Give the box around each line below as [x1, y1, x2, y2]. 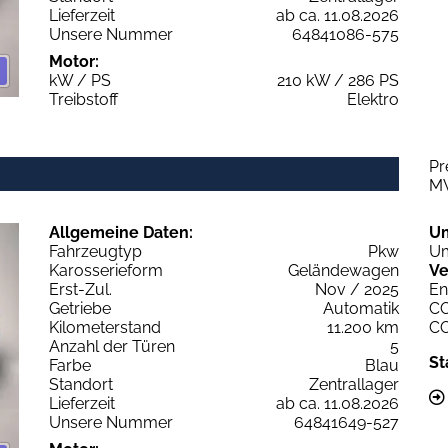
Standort [49, 374, 113, 394]
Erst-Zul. [49, 279, 112, 299]
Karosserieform [49, 260, 163, 280]
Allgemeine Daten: [49, 222, 193, 242]
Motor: [49, 51, 99, 71]
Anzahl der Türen [49, 336, 175, 356]
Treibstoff [49, 89, 118, 109]
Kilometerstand [49, 317, 161, 337]
